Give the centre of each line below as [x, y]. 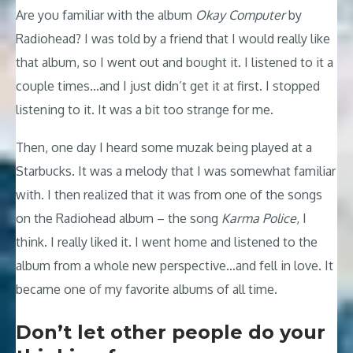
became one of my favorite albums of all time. [147, 289]
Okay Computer [240, 15]
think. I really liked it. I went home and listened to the [167, 242]
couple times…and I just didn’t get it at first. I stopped [168, 85]
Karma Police [259, 218]
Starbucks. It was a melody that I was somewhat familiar [176, 171]
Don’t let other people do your [171, 332]
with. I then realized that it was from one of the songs [169, 194]
